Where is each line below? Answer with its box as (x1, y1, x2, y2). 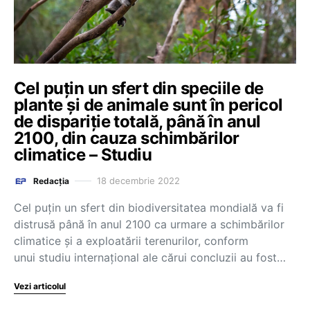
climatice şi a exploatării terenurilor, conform (14, 233, 248, 248)
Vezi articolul (14, 280, 66, 291)
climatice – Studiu (14, 144, 152, 165)
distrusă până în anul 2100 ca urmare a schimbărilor (14, 217, 284, 231)
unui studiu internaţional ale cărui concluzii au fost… (14, 250, 286, 264)
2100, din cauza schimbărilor (14, 127, 239, 148)
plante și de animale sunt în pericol (14, 94, 283, 115)
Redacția (33, 175, 69, 186)
